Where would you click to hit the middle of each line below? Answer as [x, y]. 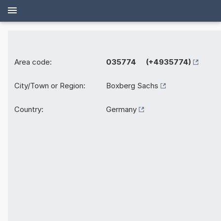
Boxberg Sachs [132, 86]
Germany [121, 110]
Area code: [33, 62]
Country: [29, 110]
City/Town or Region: [50, 86]
